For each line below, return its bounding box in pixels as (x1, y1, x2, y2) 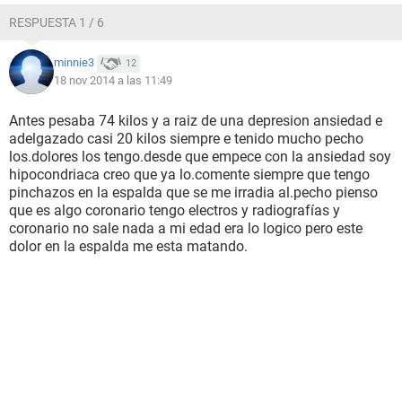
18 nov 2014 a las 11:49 (54, 74, 172, 87)
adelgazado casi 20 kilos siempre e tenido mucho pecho (9, 130, 363, 147)
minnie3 (54, 56, 94, 70)
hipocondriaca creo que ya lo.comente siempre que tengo (9, 166, 370, 183)
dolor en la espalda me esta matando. (9, 238, 248, 255)
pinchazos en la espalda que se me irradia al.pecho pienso (9, 184, 378, 201)
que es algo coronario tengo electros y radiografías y (9, 202, 340, 219)
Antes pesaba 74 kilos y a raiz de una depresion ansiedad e (9, 112, 382, 129)
